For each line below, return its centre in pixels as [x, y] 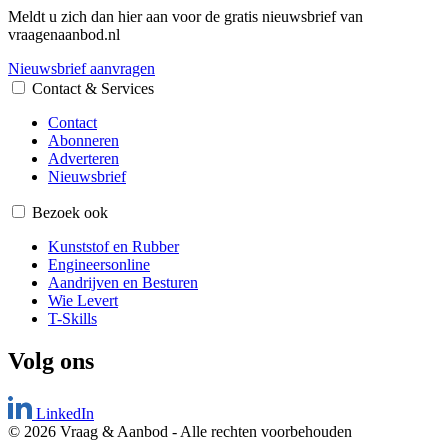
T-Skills [72, 318]
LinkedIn [65, 413]
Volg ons [51, 360]
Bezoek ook [70, 212]
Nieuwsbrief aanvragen [81, 68]
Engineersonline [99, 264]
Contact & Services [93, 88]
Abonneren [83, 140]
